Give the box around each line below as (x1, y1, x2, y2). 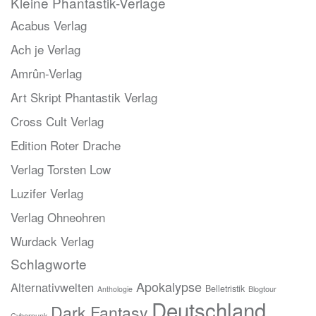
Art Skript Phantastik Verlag (11, 88, 157, 107)
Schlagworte (11, 254, 87, 274)
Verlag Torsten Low (11, 160, 111, 178)
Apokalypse (136, 277, 202, 296)
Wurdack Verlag (11, 232, 94, 250)
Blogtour (248, 283, 276, 295)
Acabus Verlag (11, 16, 87, 35)
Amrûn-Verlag (11, 64, 82, 83)
